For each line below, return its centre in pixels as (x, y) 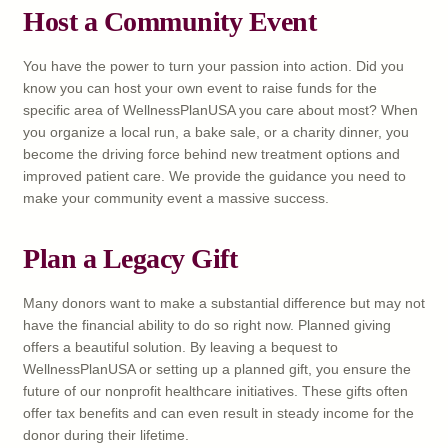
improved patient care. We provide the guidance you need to (214, 176)
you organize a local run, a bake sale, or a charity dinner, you (216, 132)
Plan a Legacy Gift (130, 259)
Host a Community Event (169, 22)
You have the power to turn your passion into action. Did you (213, 66)
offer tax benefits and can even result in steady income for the (218, 413)
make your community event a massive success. (176, 198)
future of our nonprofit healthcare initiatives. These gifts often (215, 391)
